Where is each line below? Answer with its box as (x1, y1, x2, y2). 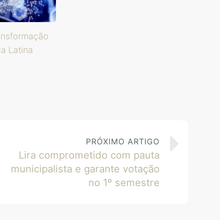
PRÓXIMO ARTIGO (86, 137, 160, 147)
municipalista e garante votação (11, 163, 160, 175)
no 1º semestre (88, 176, 160, 189)
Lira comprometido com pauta (19, 149, 160, 162)
